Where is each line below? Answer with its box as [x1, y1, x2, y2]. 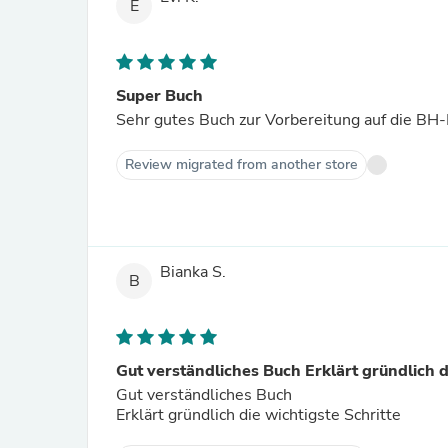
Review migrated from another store [125, 155, 358, 174]
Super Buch [116, 85, 203, 107]
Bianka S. [160, 261, 226, 284]
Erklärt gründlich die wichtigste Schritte [116, 404, 401, 426]
